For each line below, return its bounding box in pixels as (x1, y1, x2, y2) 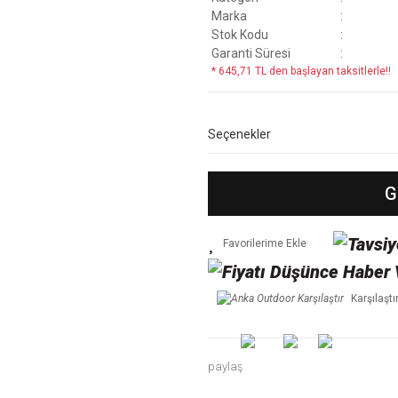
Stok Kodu (211, 28, 268, 42)
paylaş (208, 359, 243, 373)
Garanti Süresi (211, 46, 291, 60)
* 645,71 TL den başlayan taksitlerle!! (211, 65, 391, 77)
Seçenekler (208, 127, 271, 141)
